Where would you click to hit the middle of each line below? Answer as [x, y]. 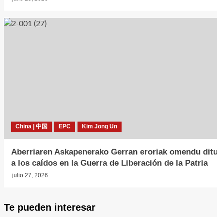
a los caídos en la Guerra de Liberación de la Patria [109, 163]
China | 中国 [31, 126]
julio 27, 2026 [30, 175]
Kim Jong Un [99, 126]
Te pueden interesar [49, 207]
